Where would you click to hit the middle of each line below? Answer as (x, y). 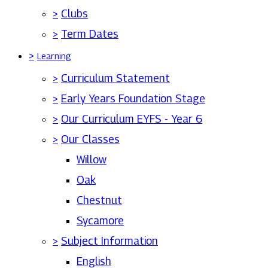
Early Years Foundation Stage (133, 98)
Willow (92, 159)
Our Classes (90, 139)
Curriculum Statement (115, 78)
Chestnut (99, 200)
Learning (54, 56)
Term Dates (90, 34)
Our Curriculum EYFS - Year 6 (132, 119)
